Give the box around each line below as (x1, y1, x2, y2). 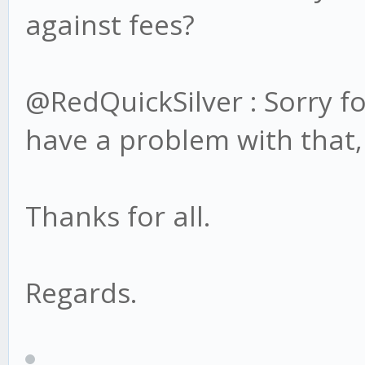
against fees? (25, 6, 195, 44)
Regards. (25, 274, 137, 312)
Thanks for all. (25, 197, 210, 235)
